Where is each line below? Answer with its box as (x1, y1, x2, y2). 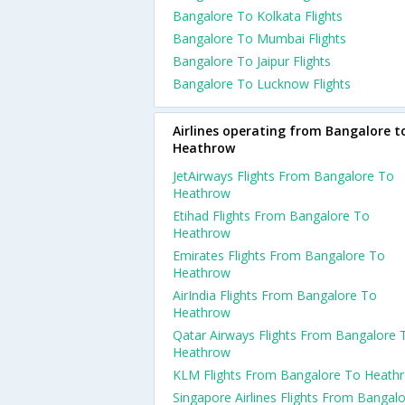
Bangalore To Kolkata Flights (173, 7, 343, 24)
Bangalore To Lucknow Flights (173, 75, 351, 92)
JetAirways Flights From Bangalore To (173, 167, 394, 184)
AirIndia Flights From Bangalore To (173, 287, 377, 304)
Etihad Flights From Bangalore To (173, 207, 370, 224)
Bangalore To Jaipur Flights (173, 52, 331, 70)
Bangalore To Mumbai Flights (173, 30, 346, 47)
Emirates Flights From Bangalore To (173, 247, 385, 264)
